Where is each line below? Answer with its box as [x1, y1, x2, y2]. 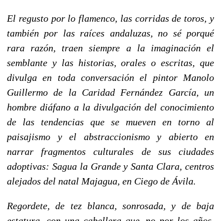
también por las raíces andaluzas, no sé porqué [7, 27, 214, 38]
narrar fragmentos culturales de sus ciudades [7, 146, 214, 157]
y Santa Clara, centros [120, 160, 215, 172]
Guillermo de [7, 86, 69, 98]
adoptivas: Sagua [7, 160, 80, 172]
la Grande [79, 160, 121, 172]
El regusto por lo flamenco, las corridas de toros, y [7, 12, 214, 24]
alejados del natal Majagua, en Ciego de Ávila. [7, 175, 196, 186]
